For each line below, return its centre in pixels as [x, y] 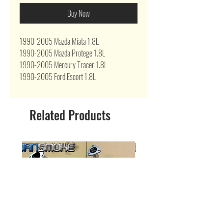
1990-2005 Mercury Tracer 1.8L [63, 65]
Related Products [70, 115]
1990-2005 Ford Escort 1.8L [58, 77]
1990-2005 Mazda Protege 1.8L [62, 53]
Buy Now [79, 13]
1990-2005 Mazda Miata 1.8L [59, 41]
